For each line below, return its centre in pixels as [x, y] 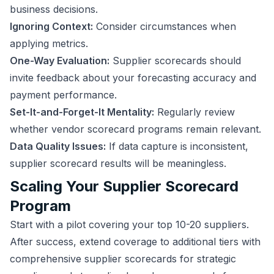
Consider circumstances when [165, 26]
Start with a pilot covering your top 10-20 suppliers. [129, 224]
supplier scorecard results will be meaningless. [118, 163]
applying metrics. [49, 43]
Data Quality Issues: [58, 146]
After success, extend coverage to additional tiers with [135, 242]
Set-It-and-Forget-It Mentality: [82, 112]
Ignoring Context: [51, 26]
